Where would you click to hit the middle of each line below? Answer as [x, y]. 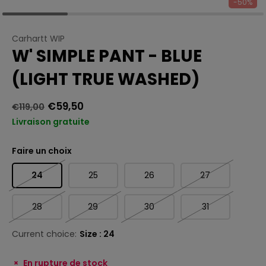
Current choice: [44, 234]
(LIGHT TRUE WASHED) [106, 79]
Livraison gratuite [51, 122]
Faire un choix [42, 151]
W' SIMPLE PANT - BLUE [107, 56]
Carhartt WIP [38, 39]
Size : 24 [97, 234]
